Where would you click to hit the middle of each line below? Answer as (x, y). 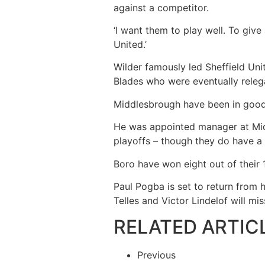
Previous (156, 255)
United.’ (130, 45)
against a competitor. (161, 7)
